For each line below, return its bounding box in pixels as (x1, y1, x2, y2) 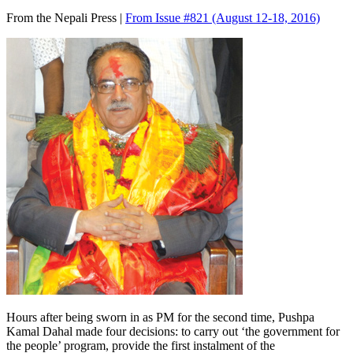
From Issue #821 (125, 11, 212, 25)
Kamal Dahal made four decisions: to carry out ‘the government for (6, 325, 340, 339)
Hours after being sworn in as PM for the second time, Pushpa (6, 310, 314, 325)
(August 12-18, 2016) (212, 11, 320, 25)
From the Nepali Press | (6, 11, 125, 25)
